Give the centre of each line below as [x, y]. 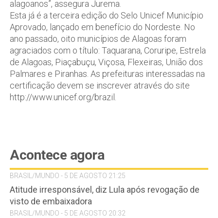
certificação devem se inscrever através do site [100, 85]
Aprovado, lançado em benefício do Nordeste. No [102, 27]
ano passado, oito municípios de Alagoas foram [98, 39]
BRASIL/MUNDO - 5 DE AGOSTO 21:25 [68, 176]
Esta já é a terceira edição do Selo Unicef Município [107, 15]
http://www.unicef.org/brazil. [63, 97]
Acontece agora [57, 155]
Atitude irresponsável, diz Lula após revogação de [105, 190]
